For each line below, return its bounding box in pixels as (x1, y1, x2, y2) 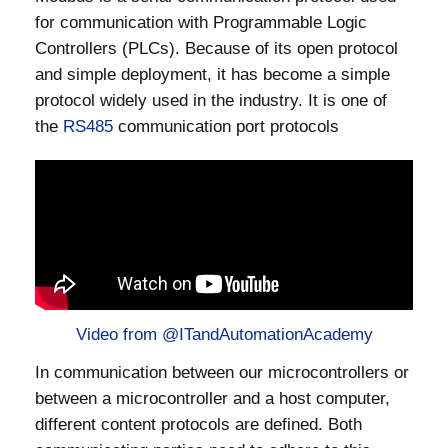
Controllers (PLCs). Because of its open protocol (35, 39, 398, 58)
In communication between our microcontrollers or (35, 363, 409, 382)
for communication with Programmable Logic (35, 13, 367, 32)
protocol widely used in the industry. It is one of (35, 91, 387, 110)
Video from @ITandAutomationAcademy (75, 325, 373, 344)
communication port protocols (113, 117, 339, 136)
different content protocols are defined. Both (35, 415, 362, 434)
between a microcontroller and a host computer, (35, 389, 390, 408)
